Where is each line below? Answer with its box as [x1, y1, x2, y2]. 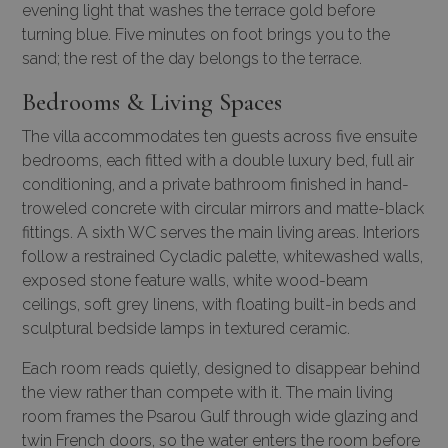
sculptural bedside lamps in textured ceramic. [22, 318, 350, 338]
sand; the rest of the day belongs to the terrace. [22, 48, 362, 68]
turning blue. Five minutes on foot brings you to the [22, 24, 390, 44]
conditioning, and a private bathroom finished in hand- [22, 174, 409, 194]
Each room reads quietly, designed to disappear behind [22, 358, 420, 378]
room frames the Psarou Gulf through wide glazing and [22, 406, 418, 426]
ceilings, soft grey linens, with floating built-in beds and [22, 294, 416, 314]
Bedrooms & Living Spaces [22, 86, 282, 117]
